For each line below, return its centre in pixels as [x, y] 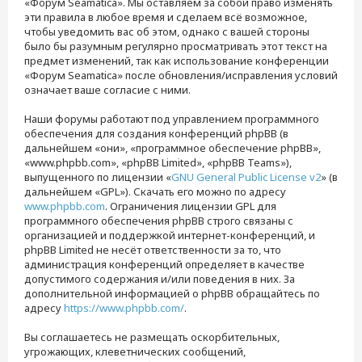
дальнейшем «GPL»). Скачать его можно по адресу [155, 192]
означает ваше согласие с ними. [107, 90]
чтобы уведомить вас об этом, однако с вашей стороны [167, 32]
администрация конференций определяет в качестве [164, 264]
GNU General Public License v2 [246, 177]
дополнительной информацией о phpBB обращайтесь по [172, 293]
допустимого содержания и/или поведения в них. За [160, 279]
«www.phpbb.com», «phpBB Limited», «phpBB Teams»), [158, 162]
